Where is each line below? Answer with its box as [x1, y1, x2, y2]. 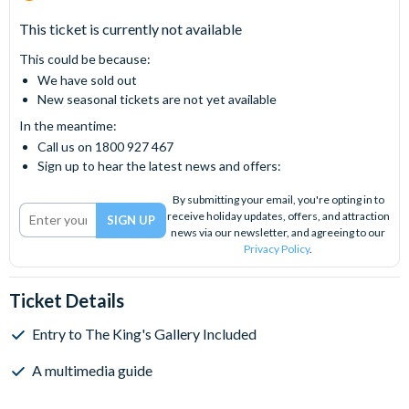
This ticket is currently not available [19, 20, 242, 37]
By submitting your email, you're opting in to [172, 193, 384, 206]
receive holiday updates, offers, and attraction [166, 209, 390, 223]
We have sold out [37, 72, 137, 88]
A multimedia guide [32, 362, 152, 379]
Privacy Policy [244, 242, 310, 256]
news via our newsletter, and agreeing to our [171, 225, 386, 239]
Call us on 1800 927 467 [37, 139, 173, 154]
